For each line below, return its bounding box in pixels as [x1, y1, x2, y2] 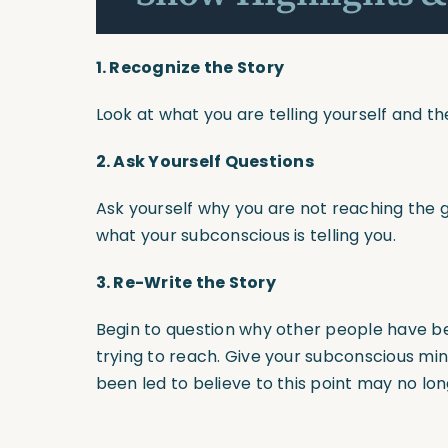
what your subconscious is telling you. [95, 224, 396, 248]
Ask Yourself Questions [113, 150, 314, 174]
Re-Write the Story [113, 271, 276, 295]
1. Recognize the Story [95, 56, 285, 80]
